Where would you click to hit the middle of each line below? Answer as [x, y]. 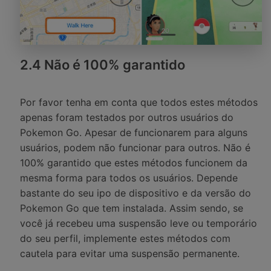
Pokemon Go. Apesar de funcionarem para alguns [134, 132]
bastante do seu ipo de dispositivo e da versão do [135, 193]
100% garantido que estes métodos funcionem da [134, 162]
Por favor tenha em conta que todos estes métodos [139, 102]
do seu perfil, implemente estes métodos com [125, 238]
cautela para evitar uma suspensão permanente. [130, 253]
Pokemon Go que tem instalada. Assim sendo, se [132, 208]
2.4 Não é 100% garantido [103, 65]
